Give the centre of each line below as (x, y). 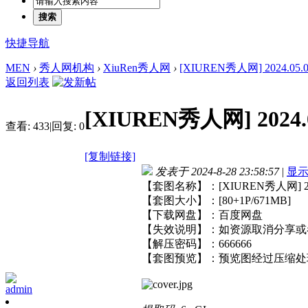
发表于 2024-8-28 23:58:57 (217, 171)
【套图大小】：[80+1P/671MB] (216, 200)
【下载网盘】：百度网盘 (202, 214)
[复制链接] (110, 156)
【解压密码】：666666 (197, 243)
